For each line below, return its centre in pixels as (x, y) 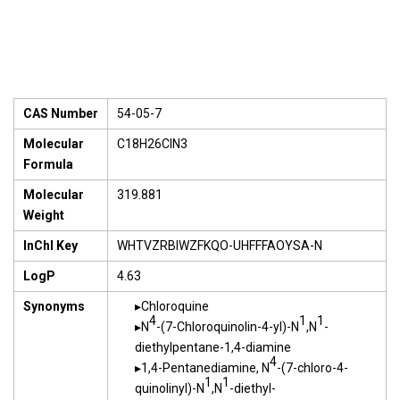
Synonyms (54, 306)
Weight (44, 215)
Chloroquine (175, 306)
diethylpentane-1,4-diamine (213, 347)
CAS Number (61, 113)
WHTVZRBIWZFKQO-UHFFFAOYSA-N (220, 246)
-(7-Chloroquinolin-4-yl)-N (228, 327)
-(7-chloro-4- (312, 368)
